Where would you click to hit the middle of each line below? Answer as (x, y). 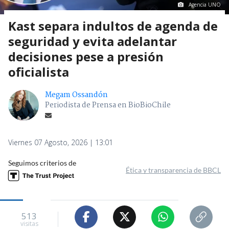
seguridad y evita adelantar (93, 41)
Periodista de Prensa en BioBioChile (108, 105)
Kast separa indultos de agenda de (113, 26)
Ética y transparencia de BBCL (173, 170)
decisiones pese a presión (86, 56)
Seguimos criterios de (42, 163)
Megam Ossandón (76, 95)
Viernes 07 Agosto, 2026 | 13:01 (61, 142)
